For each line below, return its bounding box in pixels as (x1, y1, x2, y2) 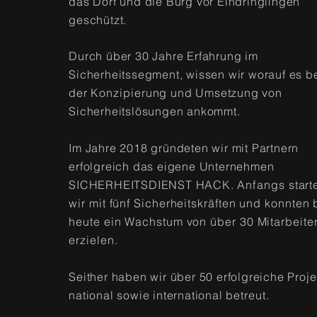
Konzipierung (91, 86, 171, 100)
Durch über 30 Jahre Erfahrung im (69, 49, 258, 63)
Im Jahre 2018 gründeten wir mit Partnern (69, 141, 299, 155)
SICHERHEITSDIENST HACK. (69, 178, 238, 192)
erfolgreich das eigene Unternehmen (69, 159, 275, 173)
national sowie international (69, 288, 226, 302)
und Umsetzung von (171, 86, 282, 100)
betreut (226, 288, 266, 302)
